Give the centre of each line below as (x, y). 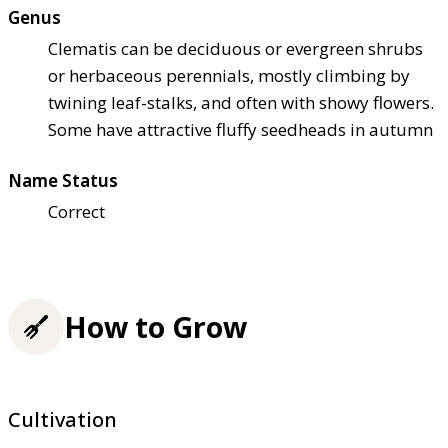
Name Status (63, 181)
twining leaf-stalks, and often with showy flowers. (241, 103)
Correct (76, 212)
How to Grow (155, 326)
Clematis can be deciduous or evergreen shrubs (235, 49)
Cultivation (62, 419)
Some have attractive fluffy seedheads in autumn (240, 130)
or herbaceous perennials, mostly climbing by (229, 76)
